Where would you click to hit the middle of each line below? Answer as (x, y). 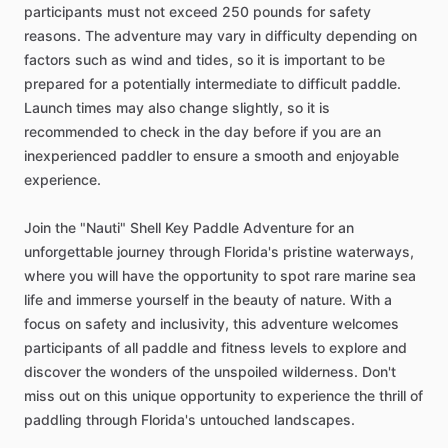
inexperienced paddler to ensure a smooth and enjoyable (211, 155)
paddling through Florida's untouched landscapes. (189, 419)
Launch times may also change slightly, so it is (177, 107)
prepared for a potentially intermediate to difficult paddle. (212, 83)
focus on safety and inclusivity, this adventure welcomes (211, 323)
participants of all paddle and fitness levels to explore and (215, 347)
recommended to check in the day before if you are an (202, 131)
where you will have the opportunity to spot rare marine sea (220, 275)
